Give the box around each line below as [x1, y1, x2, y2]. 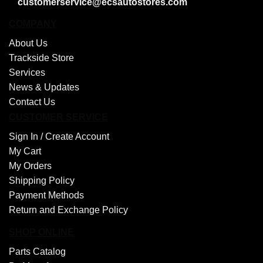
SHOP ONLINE [9, 227, 74, 238]
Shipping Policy [9, 175, 75, 186]
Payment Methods [9, 190, 84, 200]
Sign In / [9, 131, 45, 141]
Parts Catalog [9, 247, 66, 257]
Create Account [45, 131, 109, 141]
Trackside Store [9, 52, 74, 63]
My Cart [9, 146, 41, 156]
